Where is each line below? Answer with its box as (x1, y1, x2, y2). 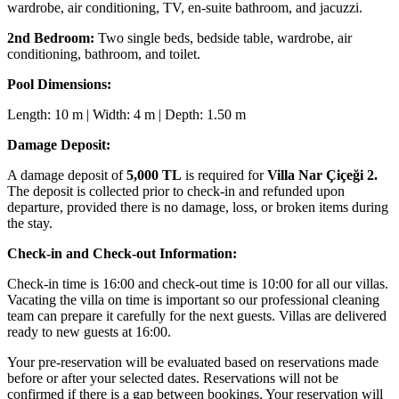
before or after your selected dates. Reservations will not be (7, 370, 338, 387)
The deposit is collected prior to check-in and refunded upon (7, 183, 345, 199)
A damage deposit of (7, 167, 123, 183)
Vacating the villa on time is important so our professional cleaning (7, 292, 379, 308)
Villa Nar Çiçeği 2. (267, 167, 378, 183)
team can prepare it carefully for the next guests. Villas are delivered (7, 308, 387, 324)
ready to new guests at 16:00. (7, 324, 171, 340)
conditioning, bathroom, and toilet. (7, 46, 200, 62)
